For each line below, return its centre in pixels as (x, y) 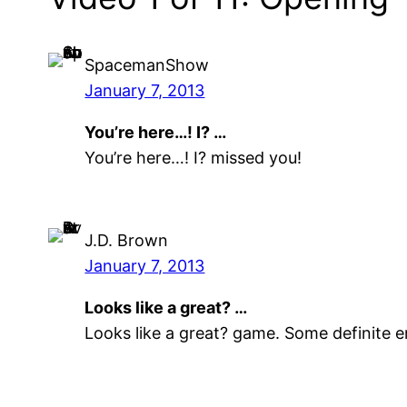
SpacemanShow (147, 65)
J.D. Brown (127, 241)
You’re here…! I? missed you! (194, 157)
